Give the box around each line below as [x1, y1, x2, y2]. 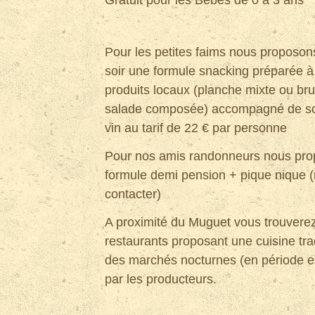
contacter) [105, 187, 162, 201]
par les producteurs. [105, 272, 217, 286]
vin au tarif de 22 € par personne [105, 121, 288, 135]
